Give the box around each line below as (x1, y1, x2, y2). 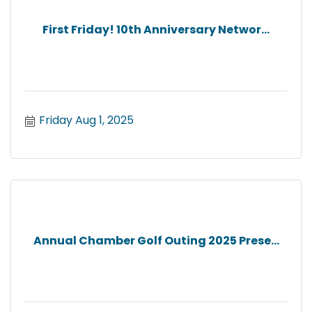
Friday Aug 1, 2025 (39, 111, 134, 128)
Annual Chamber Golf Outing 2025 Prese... (33, 233, 279, 249)
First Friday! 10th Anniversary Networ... (42, 22, 270, 38)
